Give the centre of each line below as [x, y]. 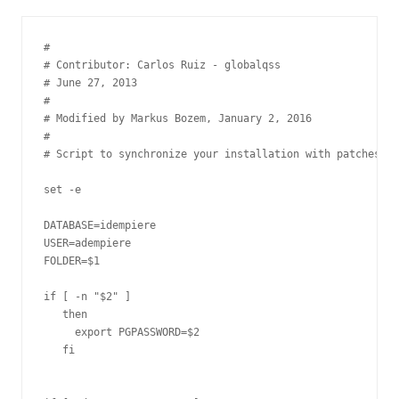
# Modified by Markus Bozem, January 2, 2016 [178, 118]
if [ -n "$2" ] [87, 297]
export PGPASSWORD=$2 [122, 332]
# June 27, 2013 [90, 83]
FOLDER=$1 [72, 261]
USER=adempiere [87, 243]
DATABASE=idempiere [100, 225]
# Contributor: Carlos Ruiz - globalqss [162, 65]
